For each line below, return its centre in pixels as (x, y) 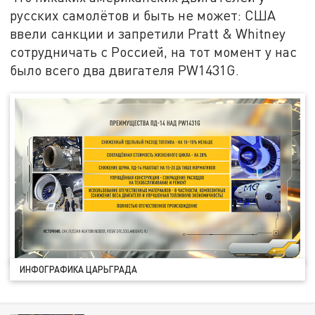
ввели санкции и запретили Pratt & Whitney (148, 34)
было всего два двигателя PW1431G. (125, 70)
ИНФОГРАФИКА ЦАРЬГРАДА (79, 270)
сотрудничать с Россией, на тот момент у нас (154, 52)
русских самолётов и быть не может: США (143, 15)
